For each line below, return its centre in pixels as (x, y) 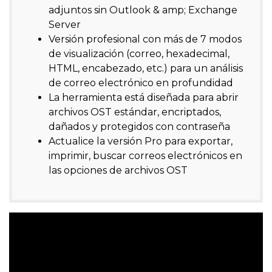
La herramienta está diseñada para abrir (144, 98)
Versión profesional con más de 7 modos (145, 39)
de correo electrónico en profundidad (141, 83)
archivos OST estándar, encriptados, (135, 112)
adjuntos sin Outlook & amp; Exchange (143, 10)
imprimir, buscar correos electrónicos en (145, 156)
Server (65, 25)
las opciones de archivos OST (118, 171)
